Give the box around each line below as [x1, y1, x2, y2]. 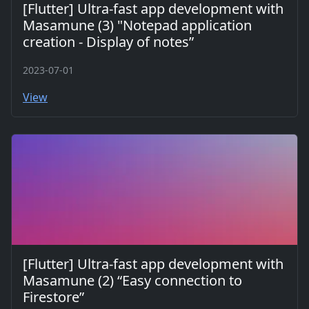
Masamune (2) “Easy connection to [23, 271, 242, 290]
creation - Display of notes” [23, 32, 194, 51]
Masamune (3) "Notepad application [23, 16, 252, 34]
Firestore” [23, 288, 84, 306]
